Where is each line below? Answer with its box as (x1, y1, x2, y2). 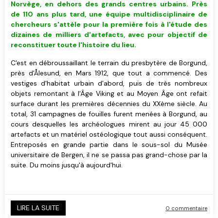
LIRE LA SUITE (17, 203, 59, 212)
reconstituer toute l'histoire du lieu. (11, 40, 136, 49)
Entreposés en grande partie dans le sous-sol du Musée (11, 140, 207, 149)
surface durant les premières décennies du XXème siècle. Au (11, 99, 207, 108)
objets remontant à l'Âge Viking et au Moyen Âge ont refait (11, 89, 207, 98)
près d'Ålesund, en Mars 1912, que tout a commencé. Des (11, 68, 207, 77)
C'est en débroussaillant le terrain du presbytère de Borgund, (11, 58, 207, 67)
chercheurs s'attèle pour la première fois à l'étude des (11, 19, 207, 29)
